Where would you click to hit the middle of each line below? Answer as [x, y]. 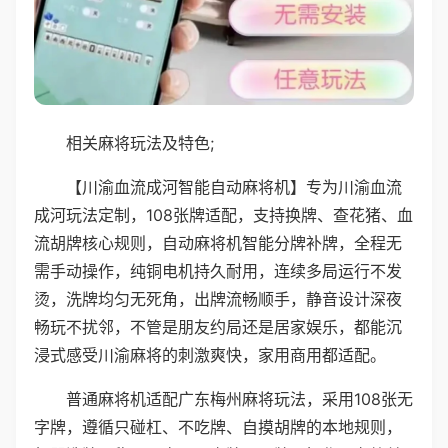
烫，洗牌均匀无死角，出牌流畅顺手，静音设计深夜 [218, 298]
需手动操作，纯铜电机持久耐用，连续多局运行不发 [218, 270]
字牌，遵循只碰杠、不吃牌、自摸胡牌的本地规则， [218, 426]
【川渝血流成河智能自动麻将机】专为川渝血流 [234, 186]
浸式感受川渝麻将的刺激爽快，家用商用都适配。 [210, 354]
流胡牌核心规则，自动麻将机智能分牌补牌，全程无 [218, 242]
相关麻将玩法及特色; [140, 142]
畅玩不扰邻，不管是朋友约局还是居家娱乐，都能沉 [218, 326]
